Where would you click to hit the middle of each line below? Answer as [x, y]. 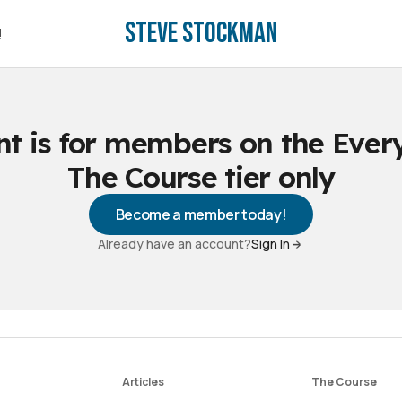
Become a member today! [201, 214]
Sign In [271, 244]
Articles [143, 382]
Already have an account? [175, 244]
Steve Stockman [201, 33]
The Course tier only [201, 177]
